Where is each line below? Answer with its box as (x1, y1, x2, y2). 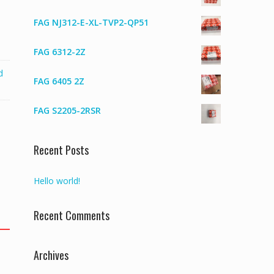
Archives (34, 247, 68, 263)
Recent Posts (34, 142, 89, 158)
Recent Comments (34, 207, 109, 223)
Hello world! (34, 175, 80, 187)
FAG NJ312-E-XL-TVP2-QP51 (34, 17, 149, 28)
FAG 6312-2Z (34, 46, 86, 57)
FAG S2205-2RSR (34, 105, 101, 116)
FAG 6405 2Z (34, 75, 84, 87)
